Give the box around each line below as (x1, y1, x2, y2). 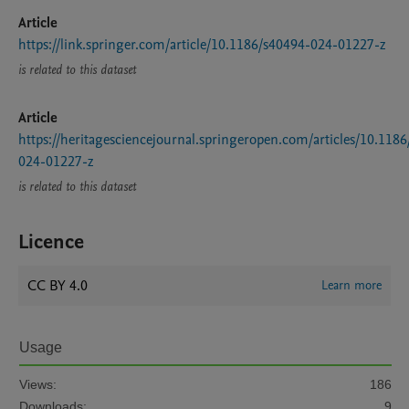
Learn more (321, 277, 382, 294)
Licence (18, 228, 84, 256)
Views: (19, 377, 57, 392)
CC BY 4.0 (27, 276, 88, 296)
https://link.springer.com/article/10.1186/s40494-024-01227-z (18, 35, 386, 55)
